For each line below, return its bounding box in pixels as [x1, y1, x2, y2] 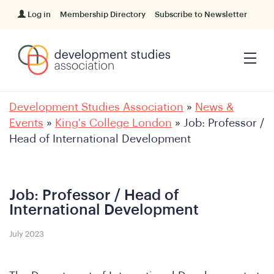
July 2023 [9, 229, 44, 238]
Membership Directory [60, 10, 146, 19]
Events [9, 117, 43, 128]
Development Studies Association [9, 102, 183, 113]
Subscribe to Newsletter [155, 10, 248, 19]
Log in [28, 10, 51, 19]
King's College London [55, 117, 172, 128]
